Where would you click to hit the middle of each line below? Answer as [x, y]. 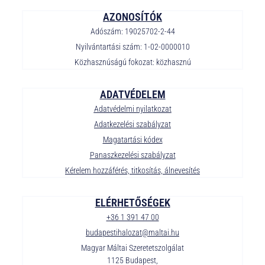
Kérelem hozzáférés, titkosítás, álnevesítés [132, 170]
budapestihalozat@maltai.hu [132, 232]
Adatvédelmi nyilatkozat [132, 109]
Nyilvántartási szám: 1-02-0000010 [132, 46]
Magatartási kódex [132, 139]
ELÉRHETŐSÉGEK [132, 202]
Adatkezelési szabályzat [132, 124]
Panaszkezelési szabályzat [132, 155]
